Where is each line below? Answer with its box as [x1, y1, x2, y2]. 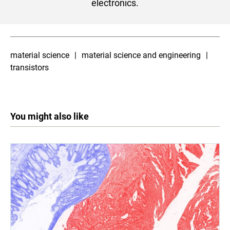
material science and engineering [82, 50, 201, 61]
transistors [10, 63, 49, 73]
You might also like [10, 111, 89, 122]
